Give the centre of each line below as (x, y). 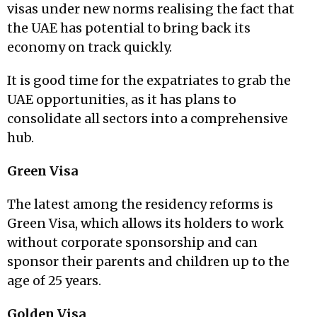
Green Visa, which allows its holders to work (145, 223)
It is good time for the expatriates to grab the (149, 80)
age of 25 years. (54, 281)
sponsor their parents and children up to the (148, 261)
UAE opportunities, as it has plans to (122, 99)
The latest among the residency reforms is (140, 204)
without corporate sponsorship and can (132, 242)
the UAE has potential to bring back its (129, 28)
